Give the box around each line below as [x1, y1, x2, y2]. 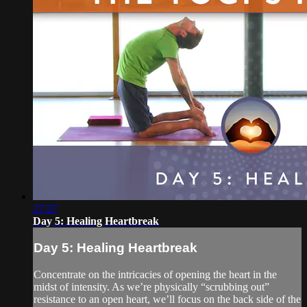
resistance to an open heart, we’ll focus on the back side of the [34, 293, 301, 306]
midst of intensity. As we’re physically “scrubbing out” [34, 281, 269, 293]
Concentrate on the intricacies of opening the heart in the [34, 269, 277, 281]
